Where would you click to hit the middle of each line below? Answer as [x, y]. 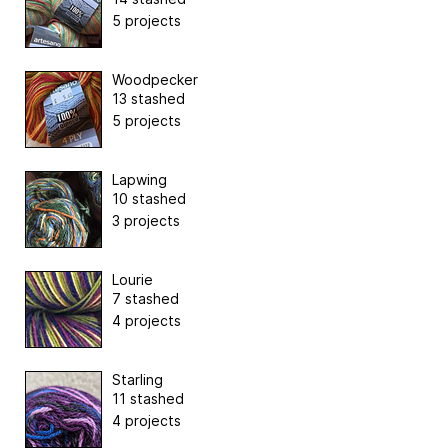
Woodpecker [155, 79]
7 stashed [145, 298]
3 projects [146, 220]
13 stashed [148, 98]
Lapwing [139, 179]
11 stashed [148, 398]
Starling [137, 379]
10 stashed [149, 198]
